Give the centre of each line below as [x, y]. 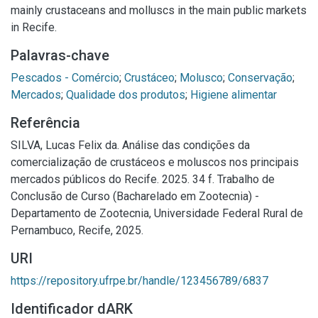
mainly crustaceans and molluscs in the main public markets [159, 10]
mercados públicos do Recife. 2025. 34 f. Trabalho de [143, 179]
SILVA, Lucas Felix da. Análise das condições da [130, 145]
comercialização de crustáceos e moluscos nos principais [155, 162]
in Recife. [34, 27]
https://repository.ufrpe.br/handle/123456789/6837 [139, 281]
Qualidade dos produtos [126, 95]
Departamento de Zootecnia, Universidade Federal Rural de [157, 213]
